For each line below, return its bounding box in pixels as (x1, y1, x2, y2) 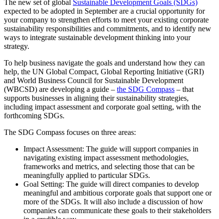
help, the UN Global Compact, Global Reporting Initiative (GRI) (4, 67, 204, 76)
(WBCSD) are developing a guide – (4, 85, 117, 94)
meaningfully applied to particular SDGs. (23, 171, 150, 180)
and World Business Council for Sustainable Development (4, 76, 183, 85)
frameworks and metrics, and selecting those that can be (23, 162, 195, 171)
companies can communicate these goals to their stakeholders (23, 206, 211, 215)
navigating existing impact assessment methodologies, (23, 153, 189, 162)
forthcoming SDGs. (4, 111, 65, 120)
